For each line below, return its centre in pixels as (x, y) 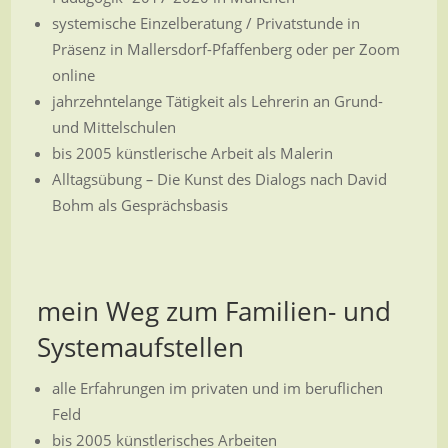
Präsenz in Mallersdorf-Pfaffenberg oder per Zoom (225, 49)
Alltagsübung (96, 179)
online (73, 75)
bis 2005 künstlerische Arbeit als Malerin (192, 153)
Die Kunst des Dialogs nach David (271, 179)
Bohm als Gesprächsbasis (139, 205)
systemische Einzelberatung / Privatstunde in (205, 23)
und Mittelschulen (113, 127)
